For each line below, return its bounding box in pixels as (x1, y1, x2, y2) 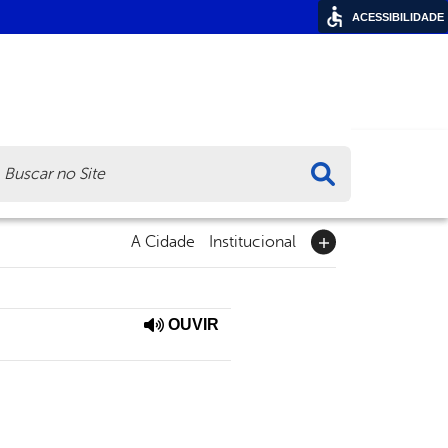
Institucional (209, 233, 296, 252)
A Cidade (131, 233, 195, 252)
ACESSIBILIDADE (352, 11, 444, 23)
